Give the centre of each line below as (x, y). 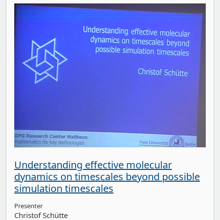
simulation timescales (64, 188)
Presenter (28, 206)
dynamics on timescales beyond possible (107, 176)
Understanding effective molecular (93, 165)
